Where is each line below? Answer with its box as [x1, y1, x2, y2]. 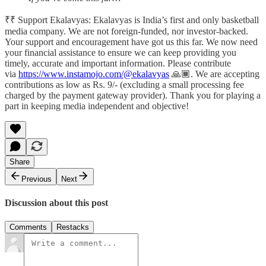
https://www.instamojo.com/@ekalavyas [18, 68, 169, 79]
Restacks [56, 223, 89, 232]
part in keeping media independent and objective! [5, 100, 189, 111]
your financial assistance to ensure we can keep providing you [5, 47, 236, 58]
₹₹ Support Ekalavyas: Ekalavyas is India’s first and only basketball [5, 14, 259, 25]
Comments [9, 223, 47, 232]
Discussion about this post [5, 198, 108, 208]
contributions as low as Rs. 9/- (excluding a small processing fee [5, 79, 244, 90]
